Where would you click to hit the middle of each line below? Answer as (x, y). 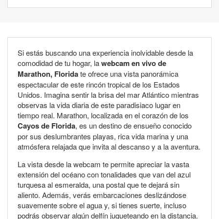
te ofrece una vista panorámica (128, 74)
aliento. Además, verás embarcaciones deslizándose (102, 195)
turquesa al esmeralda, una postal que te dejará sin (99, 185)
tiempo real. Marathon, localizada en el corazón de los (103, 115)
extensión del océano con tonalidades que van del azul (104, 175)
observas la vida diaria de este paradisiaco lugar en (99, 105)
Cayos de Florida (46, 126)
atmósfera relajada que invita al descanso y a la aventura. (109, 147)
